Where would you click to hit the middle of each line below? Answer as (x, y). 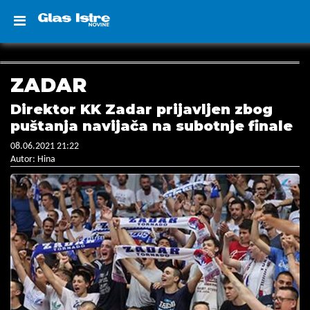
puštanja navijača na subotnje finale (152, 126)
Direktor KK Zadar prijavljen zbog (142, 109)
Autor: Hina (33, 159)
